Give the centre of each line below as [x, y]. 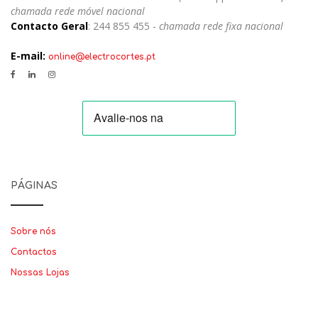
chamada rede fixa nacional [221, 26]
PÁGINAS [34, 186]
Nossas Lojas [40, 273]
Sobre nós [33, 231]
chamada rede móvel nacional [78, 11]
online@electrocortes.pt [102, 57]
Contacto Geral [49, 26]
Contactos [34, 252]
